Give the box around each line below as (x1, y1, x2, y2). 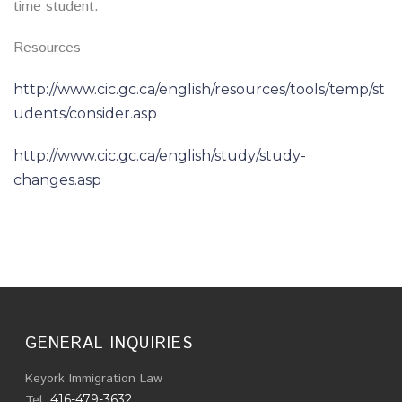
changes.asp (13, 171, 101, 188)
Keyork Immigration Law (25, 370, 163, 388)
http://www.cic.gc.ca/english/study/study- (13, 147, 306, 164)
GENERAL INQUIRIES (25, 332, 194, 355)
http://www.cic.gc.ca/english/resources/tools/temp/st (13, 81, 385, 98)
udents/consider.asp (13, 105, 157, 122)
